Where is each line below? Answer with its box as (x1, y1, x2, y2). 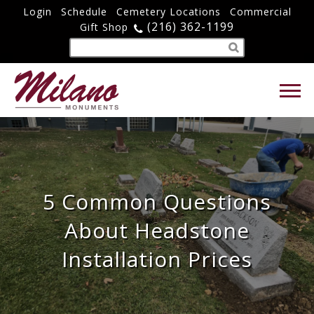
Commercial (229, 5, 292, 18)
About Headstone (64, 216, 250, 245)
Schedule (60, 5, 107, 18)
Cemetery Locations (116, 5, 221, 18)
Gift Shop (80, 20, 128, 34)
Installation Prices (62, 245, 252, 273)
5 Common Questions (43, 187, 271, 216)
